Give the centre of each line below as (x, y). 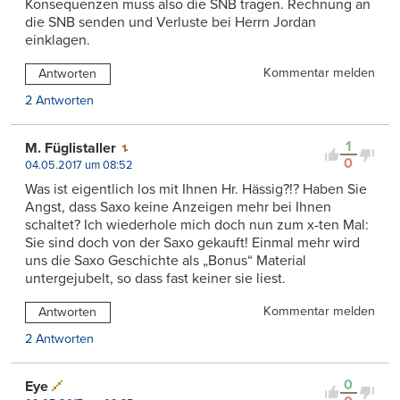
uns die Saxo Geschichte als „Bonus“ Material (166, 261)
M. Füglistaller (71, 149)
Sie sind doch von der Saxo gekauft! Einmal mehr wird (192, 243)
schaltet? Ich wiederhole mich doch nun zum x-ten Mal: (197, 225)
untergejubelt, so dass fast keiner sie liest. (155, 279)
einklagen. (58, 41)
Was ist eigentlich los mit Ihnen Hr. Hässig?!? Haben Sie (196, 190)
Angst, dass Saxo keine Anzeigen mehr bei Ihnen (178, 208)
